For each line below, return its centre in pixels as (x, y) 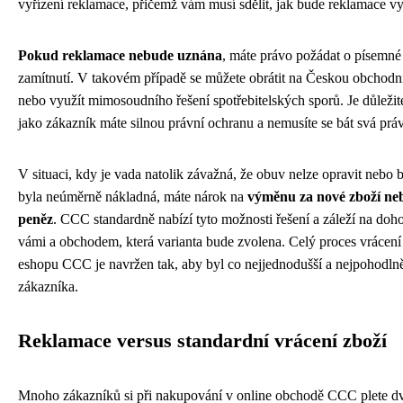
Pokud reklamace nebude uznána (120, 55)
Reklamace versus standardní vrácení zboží (202, 340)
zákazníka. (48, 286)
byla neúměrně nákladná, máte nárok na (133, 196)
